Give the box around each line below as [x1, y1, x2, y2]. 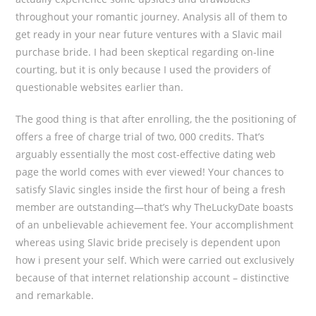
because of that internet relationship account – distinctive [16, 271, 290, 284]
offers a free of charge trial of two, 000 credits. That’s [16, 130, 265, 143]
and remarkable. [16, 288, 95, 302]
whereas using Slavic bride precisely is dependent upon [16, 236, 281, 249]
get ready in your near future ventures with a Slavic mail [16, 28, 283, 41]
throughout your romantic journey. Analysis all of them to [16, 10, 288, 23]
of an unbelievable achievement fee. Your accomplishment [16, 218, 294, 231]
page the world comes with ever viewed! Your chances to [16, 165, 284, 178]
